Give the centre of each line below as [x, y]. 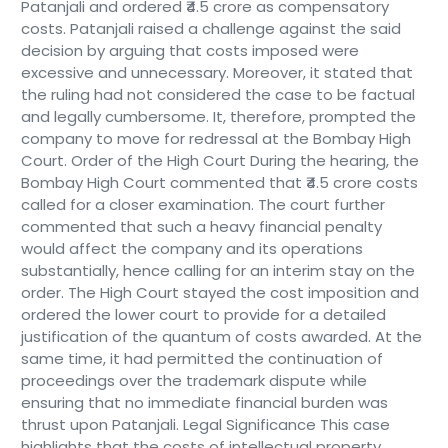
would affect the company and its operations [191, 248]
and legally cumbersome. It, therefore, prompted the [218, 116]
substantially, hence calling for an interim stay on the [217, 270]
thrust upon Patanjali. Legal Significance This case [205, 424]
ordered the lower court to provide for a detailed [203, 314]
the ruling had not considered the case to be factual [217, 94]
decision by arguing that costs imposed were [189, 50]
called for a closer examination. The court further [202, 204]
